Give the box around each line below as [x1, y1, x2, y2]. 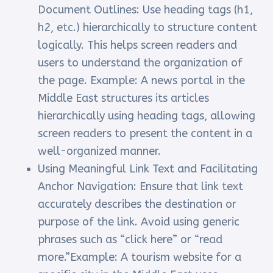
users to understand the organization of [38, 56, 243, 70]
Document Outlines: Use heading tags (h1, [38, 3, 253, 17]
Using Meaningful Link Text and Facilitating [38, 162, 258, 176]
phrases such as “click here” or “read [38, 233, 223, 247]
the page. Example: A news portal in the [38, 74, 246, 88]
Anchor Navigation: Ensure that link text [38, 180, 244, 194]
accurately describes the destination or [38, 197, 237, 211]
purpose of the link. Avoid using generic [38, 215, 240, 229]
